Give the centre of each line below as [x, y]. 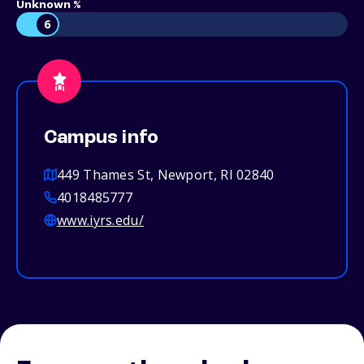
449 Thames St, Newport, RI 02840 [166, 175]
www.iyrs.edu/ [100, 221]
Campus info [102, 139]
